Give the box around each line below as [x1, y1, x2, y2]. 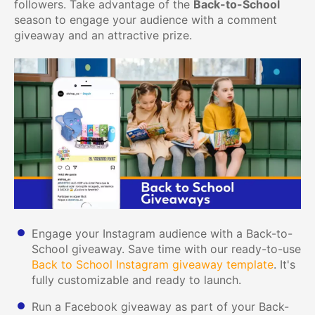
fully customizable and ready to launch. [32, 273, 241, 288]
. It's [274, 257, 295, 272]
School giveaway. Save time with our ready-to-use [32, 242, 301, 257]
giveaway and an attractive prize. [14, 28, 192, 42]
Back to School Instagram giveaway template [32, 257, 274, 272]
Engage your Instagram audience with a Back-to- [32, 226, 292, 241]
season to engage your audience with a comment [14, 13, 277, 27]
